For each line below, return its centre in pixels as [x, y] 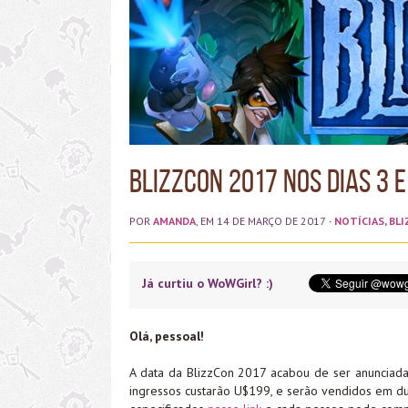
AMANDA [174, 221]
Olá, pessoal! [167, 336]
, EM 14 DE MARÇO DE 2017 [261, 221]
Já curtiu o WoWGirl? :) [207, 283]
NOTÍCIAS [359, 221]
